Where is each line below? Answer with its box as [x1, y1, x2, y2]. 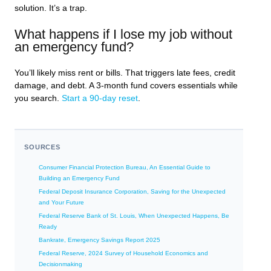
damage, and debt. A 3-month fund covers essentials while [15, 80, 238, 90]
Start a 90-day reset [62, 93, 138, 103]
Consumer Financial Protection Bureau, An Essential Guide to [39, 163, 211, 171]
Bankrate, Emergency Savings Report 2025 [39, 236, 160, 243]
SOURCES [24, 143, 60, 151]
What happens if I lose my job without [15, 27, 232, 42]
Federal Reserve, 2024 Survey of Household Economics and [39, 249, 208, 256]
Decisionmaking [39, 260, 82, 267]
